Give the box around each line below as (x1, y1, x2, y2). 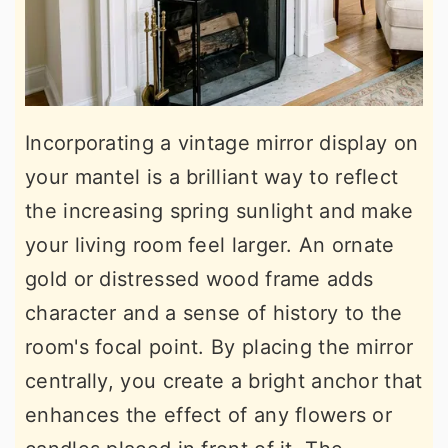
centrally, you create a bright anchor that (25, 369, 423, 394)
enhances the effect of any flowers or (25, 403, 393, 428)
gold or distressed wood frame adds (25, 267, 374, 292)
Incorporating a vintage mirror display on (25, 131, 419, 156)
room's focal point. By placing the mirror (25, 335, 414, 360)
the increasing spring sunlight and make (25, 199, 414, 224)
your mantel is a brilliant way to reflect (25, 165, 399, 190)
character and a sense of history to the (25, 301, 403, 326)
